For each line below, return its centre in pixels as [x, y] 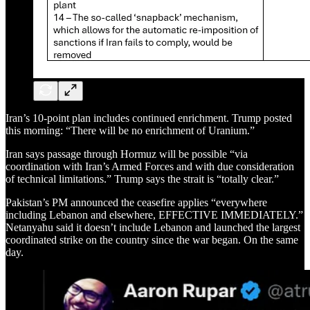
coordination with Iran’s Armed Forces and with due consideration [150, 166]
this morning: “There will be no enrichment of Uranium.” [130, 130]
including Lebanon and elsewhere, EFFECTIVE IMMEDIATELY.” [154, 215]
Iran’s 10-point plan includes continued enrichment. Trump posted [149, 118]
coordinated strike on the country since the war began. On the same [152, 239]
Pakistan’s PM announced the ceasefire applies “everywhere [136, 202]
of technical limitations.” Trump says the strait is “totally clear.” [142, 179]
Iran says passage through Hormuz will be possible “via [127, 154]
